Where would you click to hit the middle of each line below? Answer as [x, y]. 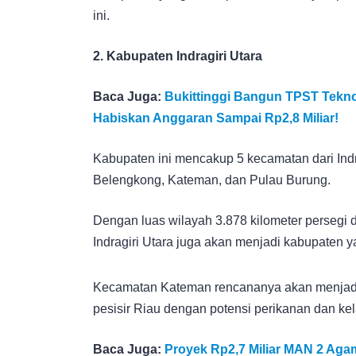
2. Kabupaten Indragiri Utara [178, 56]
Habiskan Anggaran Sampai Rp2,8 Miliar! [216, 118]
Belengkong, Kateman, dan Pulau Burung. [212, 180]
